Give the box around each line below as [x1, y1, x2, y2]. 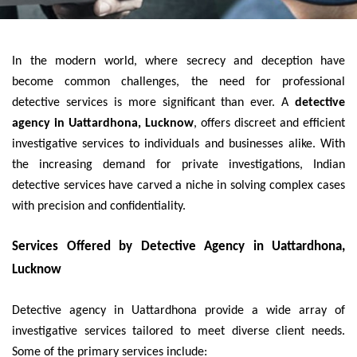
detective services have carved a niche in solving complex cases [12, 179, 345, 193]
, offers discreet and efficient [194, 117, 345, 131]
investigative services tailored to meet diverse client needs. [12, 325, 345, 339]
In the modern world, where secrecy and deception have [12, 55, 345, 69]
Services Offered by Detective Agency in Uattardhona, [12, 240, 345, 254]
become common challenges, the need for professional [12, 76, 345, 89]
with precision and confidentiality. [12, 200, 186, 214]
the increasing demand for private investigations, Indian [12, 159, 345, 172]
